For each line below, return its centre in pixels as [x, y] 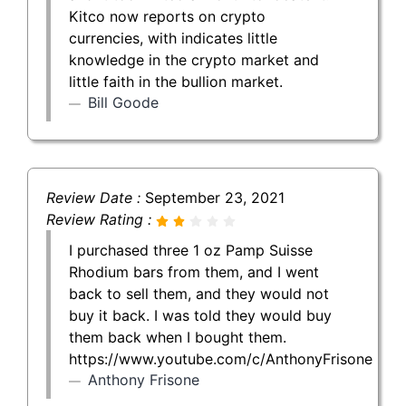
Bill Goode [123, 102]
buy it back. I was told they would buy [200, 315]
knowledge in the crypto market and [194, 59]
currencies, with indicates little [173, 38]
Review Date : [96, 197]
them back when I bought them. [178, 337]
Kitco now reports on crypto [167, 16]
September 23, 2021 [215, 197]
